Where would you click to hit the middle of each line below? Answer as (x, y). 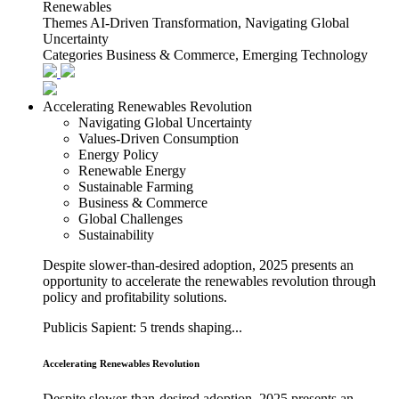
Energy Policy (118, 155)
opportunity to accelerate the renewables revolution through (209, 281)
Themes (65, 23)
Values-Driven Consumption (159, 139)
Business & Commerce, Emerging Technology (237, 55)
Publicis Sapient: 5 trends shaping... (142, 328)
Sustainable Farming (136, 187)
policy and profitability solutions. (135, 297)
